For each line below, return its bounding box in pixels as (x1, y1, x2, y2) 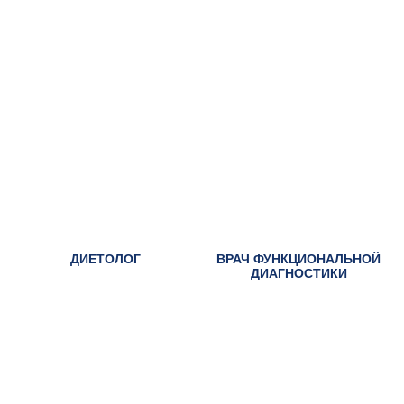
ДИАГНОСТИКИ (250, 266, 347, 281)
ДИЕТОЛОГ (70, 252, 141, 267)
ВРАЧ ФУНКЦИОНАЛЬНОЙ (216, 252, 381, 267)
